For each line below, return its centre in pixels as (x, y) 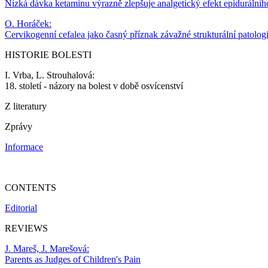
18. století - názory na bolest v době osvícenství (94, 86)
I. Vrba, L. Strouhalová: (50, 75)
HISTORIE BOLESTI (48, 55)
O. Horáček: (28, 24)
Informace (24, 147)
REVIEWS (26, 229)
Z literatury (26, 106)
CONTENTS (31, 188)
